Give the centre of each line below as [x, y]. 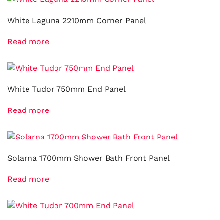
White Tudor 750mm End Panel [67, 89]
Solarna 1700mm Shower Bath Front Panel [89, 158]
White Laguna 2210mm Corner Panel [77, 20]
